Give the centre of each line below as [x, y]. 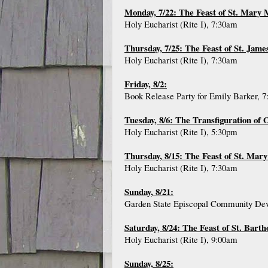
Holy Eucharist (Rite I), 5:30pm [181, 132]
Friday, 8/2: [146, 84]
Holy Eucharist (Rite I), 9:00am [181, 239]
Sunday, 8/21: [149, 191]
